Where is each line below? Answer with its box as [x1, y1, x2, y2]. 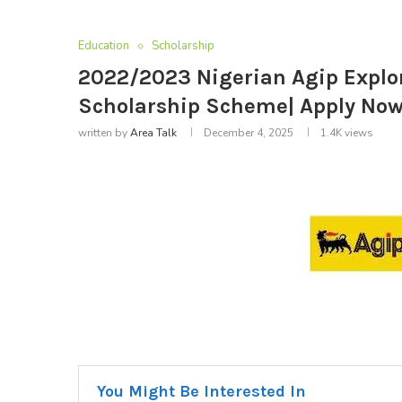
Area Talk [130, 126, 177, 141]
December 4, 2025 [204, 126, 293, 141]
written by [78, 126, 130, 141]
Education [78, 38, 129, 55]
